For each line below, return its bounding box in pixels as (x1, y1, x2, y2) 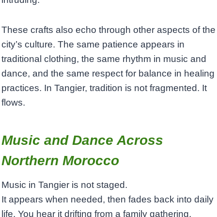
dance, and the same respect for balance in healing (1, 68, 215, 79)
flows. (1, 97, 25, 108)
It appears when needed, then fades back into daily (1, 194, 214, 205)
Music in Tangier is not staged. (1, 180, 127, 190)
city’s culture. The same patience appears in (1, 39, 185, 50)
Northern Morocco (1, 153, 119, 169)
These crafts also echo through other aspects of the (1, 25, 216, 35)
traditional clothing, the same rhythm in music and (1, 54, 206, 64)
